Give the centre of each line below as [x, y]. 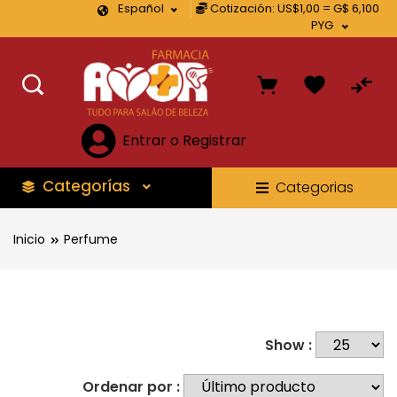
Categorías [86, 187]
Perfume [91, 240]
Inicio [29, 240]
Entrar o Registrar [184, 141]
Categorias [314, 188]
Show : [288, 345]
